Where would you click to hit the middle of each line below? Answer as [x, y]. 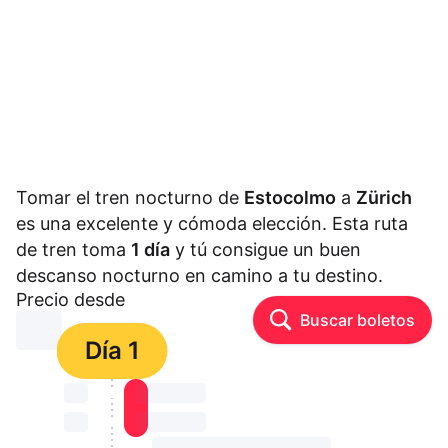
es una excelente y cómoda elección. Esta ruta [212, 224]
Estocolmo [290, 198]
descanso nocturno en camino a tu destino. [199, 276]
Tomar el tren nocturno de [130, 198]
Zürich [384, 198]
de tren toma [73, 250]
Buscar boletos [357, 320]
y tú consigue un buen [265, 250]
